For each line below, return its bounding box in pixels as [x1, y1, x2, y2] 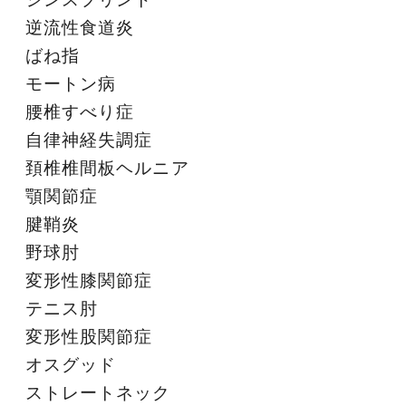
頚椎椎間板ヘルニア [25, 158, 189, 179]
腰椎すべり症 [25, 101, 135, 123]
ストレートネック [25, 382, 171, 404]
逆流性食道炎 [25, 17, 135, 39]
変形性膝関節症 [25, 270, 153, 292]
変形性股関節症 [25, 326, 153, 348]
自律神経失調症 [25, 130, 153, 151]
